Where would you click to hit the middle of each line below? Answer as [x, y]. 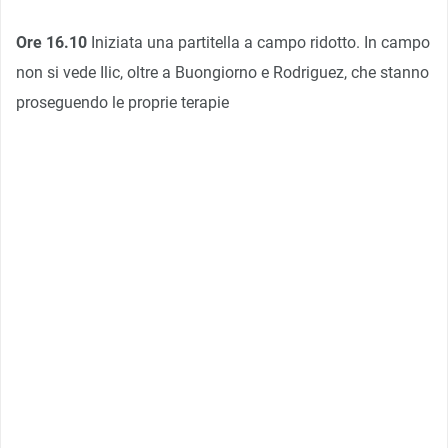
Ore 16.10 [51, 42]
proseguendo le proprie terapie [122, 102]
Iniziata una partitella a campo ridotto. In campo [258, 42]
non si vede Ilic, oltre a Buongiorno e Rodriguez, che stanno [222, 72]
